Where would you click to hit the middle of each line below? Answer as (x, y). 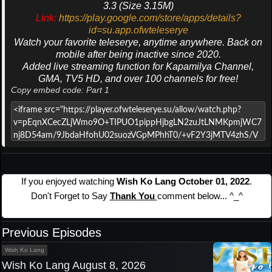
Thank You (133, 196)
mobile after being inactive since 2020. (138, 55)
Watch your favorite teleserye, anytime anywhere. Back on (138, 42)
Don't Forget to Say (70, 196)
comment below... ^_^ (200, 196)
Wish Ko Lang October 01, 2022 (183, 182)
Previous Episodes (52, 233)
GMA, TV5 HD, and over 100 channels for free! (138, 79)
